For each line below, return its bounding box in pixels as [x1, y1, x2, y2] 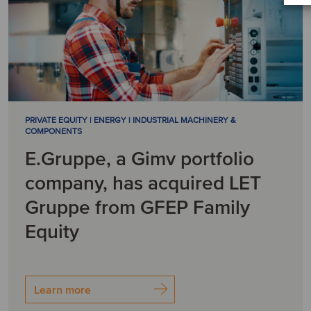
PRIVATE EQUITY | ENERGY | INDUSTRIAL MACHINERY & [25, 115, 236, 126]
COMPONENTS [25, 126, 82, 137]
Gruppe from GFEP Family [25, 196, 250, 219]
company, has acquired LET [25, 171, 261, 195]
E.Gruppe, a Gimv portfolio [25, 147, 254, 171]
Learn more [34, 283, 91, 297]
